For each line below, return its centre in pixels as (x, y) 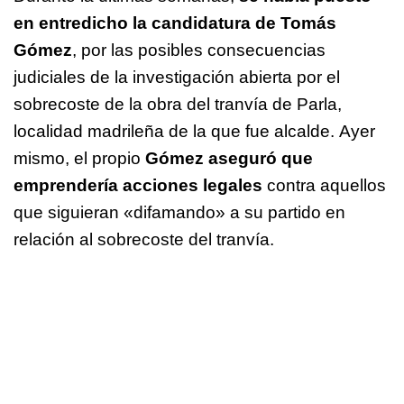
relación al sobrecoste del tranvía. (144, 239)
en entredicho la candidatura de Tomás (175, 23)
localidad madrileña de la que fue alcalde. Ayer (194, 131)
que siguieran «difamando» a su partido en (179, 212)
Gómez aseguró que (229, 158)
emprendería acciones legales (140, 185)
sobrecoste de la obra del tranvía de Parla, (178, 104)
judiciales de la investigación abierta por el (177, 77)
